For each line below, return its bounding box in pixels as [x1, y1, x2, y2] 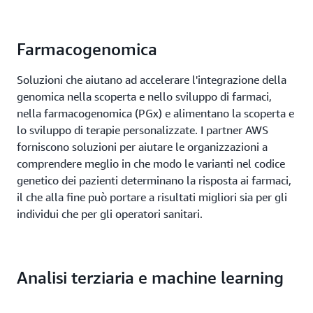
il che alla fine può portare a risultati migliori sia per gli [17, 189, 287, 204]
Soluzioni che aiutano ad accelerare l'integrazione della [17, 72, 286, 87]
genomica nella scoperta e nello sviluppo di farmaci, [17, 89, 272, 103]
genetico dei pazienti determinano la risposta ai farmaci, [17, 173, 291, 187]
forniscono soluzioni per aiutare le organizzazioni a [17, 139, 268, 154]
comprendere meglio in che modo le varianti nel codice [17, 156, 285, 170]
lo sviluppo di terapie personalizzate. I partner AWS [17, 122, 268, 137]
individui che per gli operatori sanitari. [17, 206, 203, 221]
